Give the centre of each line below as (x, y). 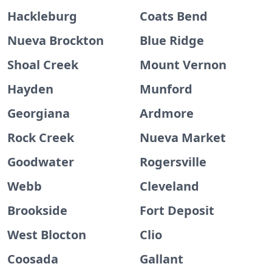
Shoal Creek (43, 65)
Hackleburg (42, 16)
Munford (166, 89)
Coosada (33, 259)
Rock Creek (41, 138)
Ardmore (167, 113)
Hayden (30, 89)
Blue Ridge (172, 40)
